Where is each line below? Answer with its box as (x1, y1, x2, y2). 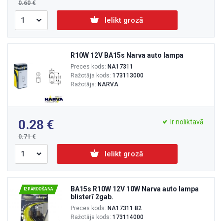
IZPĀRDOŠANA (23, 186, 54, 192)
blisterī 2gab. (71, 193, 113, 201)
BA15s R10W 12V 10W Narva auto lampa (71, 185, 199, 193)
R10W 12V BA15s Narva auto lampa (71, 51, 184, 59)
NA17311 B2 (108, 205, 142, 212)
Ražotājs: (71, 81, 98, 88)
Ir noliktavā (170, 118, 204, 126)
